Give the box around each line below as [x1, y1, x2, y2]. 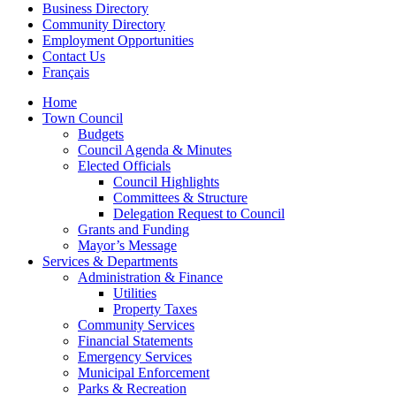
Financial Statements [78, 333, 193, 349]
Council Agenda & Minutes [78, 142, 232, 158]
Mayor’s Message [78, 238, 177, 254]
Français [42, 65, 89, 80]
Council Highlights [113, 174, 219, 190]
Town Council [42, 110, 123, 126]
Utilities [113, 286, 156, 301]
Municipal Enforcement [78, 365, 209, 381]
